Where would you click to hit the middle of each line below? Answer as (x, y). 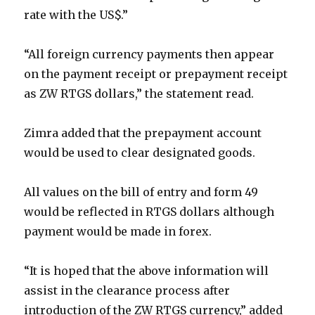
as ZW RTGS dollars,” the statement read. (139, 94)
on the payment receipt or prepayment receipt (156, 74)
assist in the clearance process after (127, 290)
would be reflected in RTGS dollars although (149, 212)
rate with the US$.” (76, 15)
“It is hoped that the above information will (147, 271)
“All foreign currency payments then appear (149, 54)
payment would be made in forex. (118, 231)
